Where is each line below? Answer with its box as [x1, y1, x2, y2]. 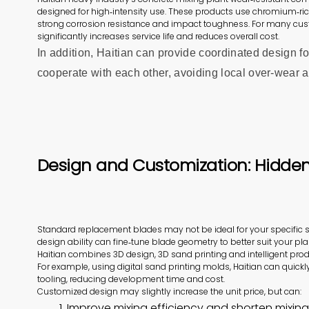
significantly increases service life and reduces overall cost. [37, 30, 279, 42]
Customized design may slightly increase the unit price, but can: [37, 286, 301, 298]
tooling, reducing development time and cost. [37, 273, 225, 286]
